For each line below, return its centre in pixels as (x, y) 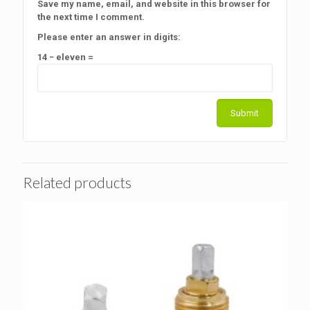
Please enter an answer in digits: (109, 37)
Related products (77, 182)
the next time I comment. (91, 17)
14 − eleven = (65, 57)
